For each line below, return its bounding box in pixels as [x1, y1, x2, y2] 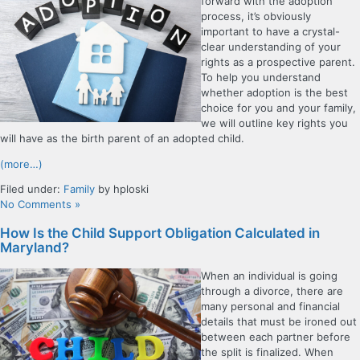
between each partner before [201, 329, 350, 343]
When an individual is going [201, 268, 337, 282]
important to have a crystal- [201, 25, 340, 39]
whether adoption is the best [201, 86, 348, 100]
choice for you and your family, [201, 101, 356, 115]
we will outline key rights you [201, 117, 348, 130]
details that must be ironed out [201, 314, 357, 328]
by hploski [95, 182, 149, 196]
